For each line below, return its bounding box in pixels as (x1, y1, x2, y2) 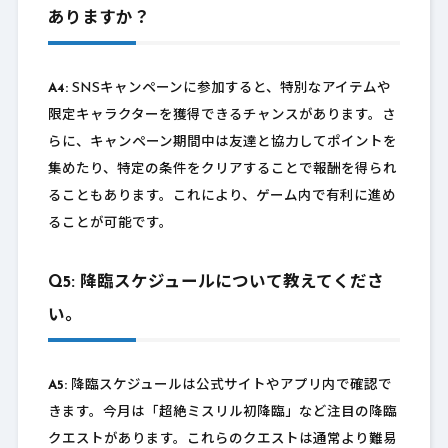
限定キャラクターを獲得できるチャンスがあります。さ (47, 109, 396, 123)
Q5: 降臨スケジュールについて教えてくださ (47, 275, 384, 292)
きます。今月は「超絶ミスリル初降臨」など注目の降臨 (47, 406, 397, 420)
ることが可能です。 (47, 217, 173, 231)
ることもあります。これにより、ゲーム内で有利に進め (47, 190, 396, 204)
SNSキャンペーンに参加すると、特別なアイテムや (67, 82, 391, 96)
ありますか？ (47, 11, 150, 28)
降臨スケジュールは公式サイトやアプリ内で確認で (66, 379, 392, 393)
